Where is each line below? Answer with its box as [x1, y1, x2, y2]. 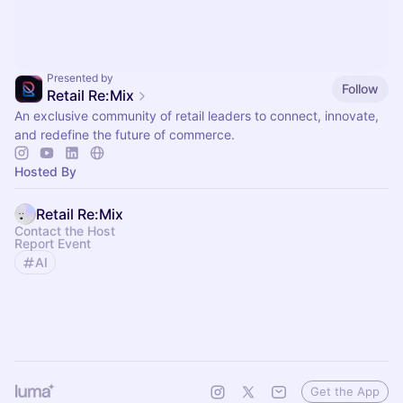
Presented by [47, 71, 113, 85]
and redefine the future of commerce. [14, 127, 235, 142]
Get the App [310, 384, 380, 399]
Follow [342, 80, 379, 96]
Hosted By [14, 164, 76, 179]
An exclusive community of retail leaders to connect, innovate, [14, 108, 379, 123]
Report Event [14, 236, 91, 251]
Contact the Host [14, 223, 115, 238]
